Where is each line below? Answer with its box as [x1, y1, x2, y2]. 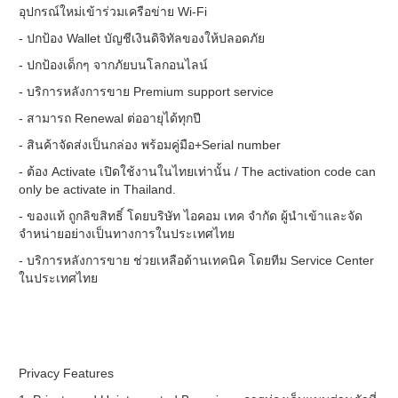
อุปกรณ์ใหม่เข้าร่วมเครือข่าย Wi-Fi [19, 4, 207, 19]
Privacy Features [19, 366, 114, 380]
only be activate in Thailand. [19, 182, 176, 196]
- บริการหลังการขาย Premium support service [19, 84, 274, 99]
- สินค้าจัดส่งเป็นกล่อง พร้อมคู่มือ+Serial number [19, 138, 281, 152]
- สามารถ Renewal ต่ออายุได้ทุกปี [19, 111, 201, 125]
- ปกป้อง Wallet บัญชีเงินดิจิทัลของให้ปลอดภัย [19, 31, 265, 45]
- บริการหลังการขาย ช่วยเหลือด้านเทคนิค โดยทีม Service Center [19, 253, 374, 267]
